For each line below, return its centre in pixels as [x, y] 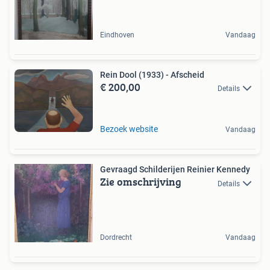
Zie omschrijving [141, 182]
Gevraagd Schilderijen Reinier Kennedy [175, 170]
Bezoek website [129, 129]
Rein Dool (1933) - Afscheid [152, 74]
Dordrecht [116, 238]
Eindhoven [117, 35]
